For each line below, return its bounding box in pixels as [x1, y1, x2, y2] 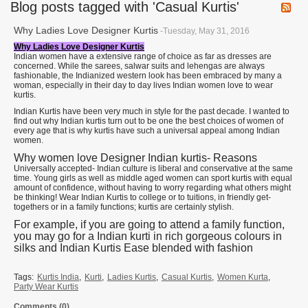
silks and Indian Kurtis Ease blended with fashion [14, 242, 253, 254]
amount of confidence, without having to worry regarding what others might [14, 183, 291, 192]
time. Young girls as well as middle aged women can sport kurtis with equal [14, 173, 292, 183]
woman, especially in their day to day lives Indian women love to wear [14, 80, 273, 90]
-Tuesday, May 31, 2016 [160, 26, 250, 36]
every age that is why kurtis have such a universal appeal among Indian [14, 126, 280, 135]
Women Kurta [217, 272, 268, 282]
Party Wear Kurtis [14, 282, 78, 291]
